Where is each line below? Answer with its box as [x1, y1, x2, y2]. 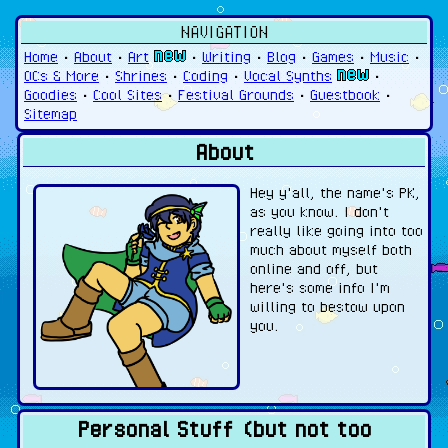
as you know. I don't [250, 201, 389, 220]
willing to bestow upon [250, 296, 405, 315]
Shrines [115, 66, 167, 84]
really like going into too [250, 220, 423, 239]
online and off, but [250, 258, 378, 277]
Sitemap [24, 104, 77, 122]
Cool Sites [93, 85, 162, 103]
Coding [183, 66, 228, 84]
